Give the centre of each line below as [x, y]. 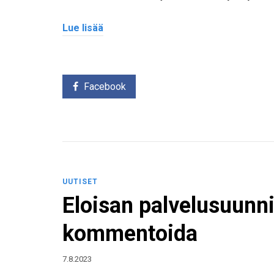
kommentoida [130, 234]
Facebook [105, 87]
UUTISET [80, 182]
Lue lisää [83, 28]
